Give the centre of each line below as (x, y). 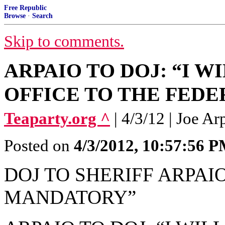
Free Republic (25, 8)
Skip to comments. (64, 41)
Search (42, 16)
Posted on (39, 146)
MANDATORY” (70, 197)
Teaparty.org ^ (57, 119)
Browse (15, 16)
